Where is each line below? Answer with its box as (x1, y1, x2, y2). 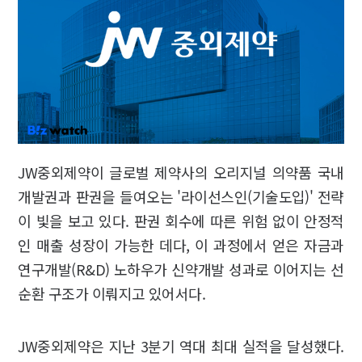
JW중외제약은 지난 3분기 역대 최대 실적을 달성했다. (18, 335, 344, 357)
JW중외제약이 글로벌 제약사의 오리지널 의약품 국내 (18, 162, 344, 183)
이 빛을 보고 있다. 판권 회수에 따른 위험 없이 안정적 (18, 210, 344, 232)
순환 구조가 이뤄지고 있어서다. (18, 283, 206, 305)
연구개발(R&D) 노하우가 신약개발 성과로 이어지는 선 (18, 259, 344, 280)
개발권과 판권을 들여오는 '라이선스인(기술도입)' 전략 (18, 186, 344, 208)
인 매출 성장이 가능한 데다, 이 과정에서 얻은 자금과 (18, 234, 344, 256)
